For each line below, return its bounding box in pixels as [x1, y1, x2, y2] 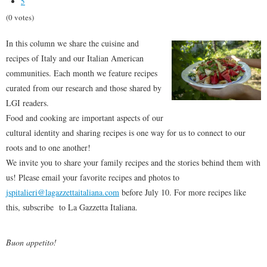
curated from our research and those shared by [6, 82, 162, 94]
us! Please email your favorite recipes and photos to [6, 172, 179, 183]
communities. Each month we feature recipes [6, 67, 157, 79]
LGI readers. [6, 97, 49, 108]
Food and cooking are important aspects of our [6, 112, 163, 123]
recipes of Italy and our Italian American [6, 52, 144, 64]
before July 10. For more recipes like [119, 187, 246, 198]
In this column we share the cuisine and [6, 38, 139, 49]
